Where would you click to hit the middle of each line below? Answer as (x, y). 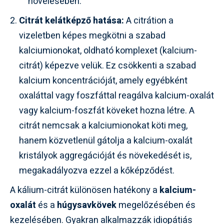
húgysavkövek (87, 205)
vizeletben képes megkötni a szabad (92, 36)
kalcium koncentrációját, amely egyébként (103, 81)
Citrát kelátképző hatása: (71, 21)
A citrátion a (149, 21)
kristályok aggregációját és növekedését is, (105, 156)
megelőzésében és (156, 205)
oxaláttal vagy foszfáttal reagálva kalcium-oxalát (116, 96)
